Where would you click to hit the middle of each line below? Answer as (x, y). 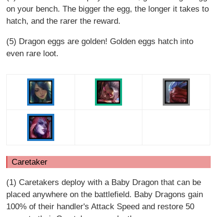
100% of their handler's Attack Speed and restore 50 (101, 207)
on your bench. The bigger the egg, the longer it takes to (108, 9)
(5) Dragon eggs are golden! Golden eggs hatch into (100, 42)
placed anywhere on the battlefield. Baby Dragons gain (105, 195)
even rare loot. (33, 54)
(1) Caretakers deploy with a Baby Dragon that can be (104, 183)
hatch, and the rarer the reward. (64, 21)
